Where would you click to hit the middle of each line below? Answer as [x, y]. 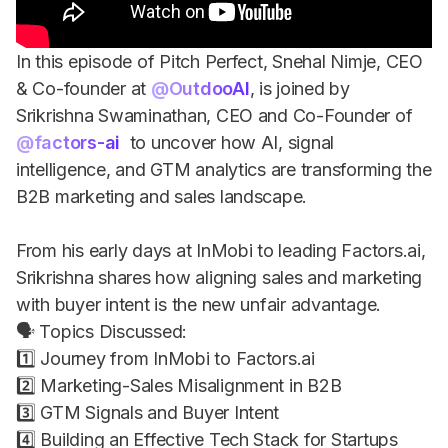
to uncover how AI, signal [227, 142]
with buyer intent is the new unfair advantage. [199, 304]
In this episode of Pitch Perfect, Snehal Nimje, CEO [219, 61]
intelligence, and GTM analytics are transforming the [224, 169]
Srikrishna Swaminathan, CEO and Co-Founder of [214, 115]
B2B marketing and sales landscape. [162, 196]
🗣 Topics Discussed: [102, 331]
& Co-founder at [83, 88]
